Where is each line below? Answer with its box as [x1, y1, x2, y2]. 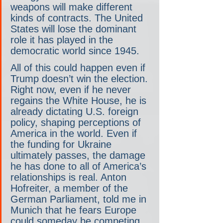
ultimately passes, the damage [10, 149, 148, 161]
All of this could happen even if [10, 62, 148, 73]
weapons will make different [10, 1, 135, 12]
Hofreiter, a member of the [10, 182, 131, 194]
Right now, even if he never [10, 84, 134, 95]
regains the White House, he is [10, 95, 149, 106]
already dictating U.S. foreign [10, 106, 141, 117]
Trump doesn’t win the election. [10, 73, 151, 84]
